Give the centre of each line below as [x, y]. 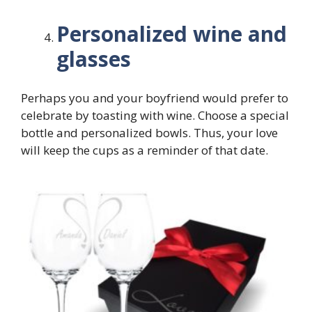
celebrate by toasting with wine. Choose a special [155, 116]
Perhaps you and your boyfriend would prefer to [155, 98]
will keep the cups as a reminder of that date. [145, 150]
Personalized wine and [172, 33]
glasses [94, 58]
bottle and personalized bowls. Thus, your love [149, 133]
